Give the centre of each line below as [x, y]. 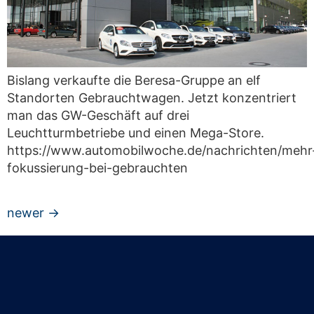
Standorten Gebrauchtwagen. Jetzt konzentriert [152, 97]
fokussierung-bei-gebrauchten [97, 168]
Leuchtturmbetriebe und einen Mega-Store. [136, 132]
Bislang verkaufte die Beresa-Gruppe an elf [134, 80]
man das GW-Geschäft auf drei [98, 115]
